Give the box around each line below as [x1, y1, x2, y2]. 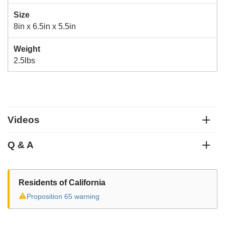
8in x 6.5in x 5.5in [14, 22, 76, 31]
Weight [14, 45, 40, 53]
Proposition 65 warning [27, 192, 99, 200]
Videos [8, 114, 40, 125]
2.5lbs [14, 56, 35, 65]
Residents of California [19, 178, 105, 187]
